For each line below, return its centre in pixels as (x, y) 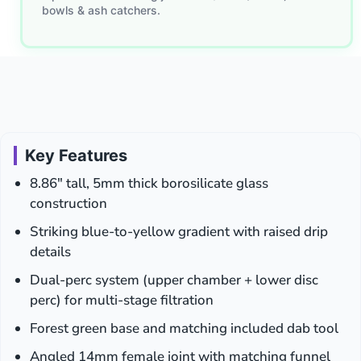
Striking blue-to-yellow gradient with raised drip (179, 232)
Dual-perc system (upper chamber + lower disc (174, 280)
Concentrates (219, 65)
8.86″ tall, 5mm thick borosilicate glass (149, 184)
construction (68, 204)
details (50, 252)
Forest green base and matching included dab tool (184, 329)
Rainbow (205, 15)
